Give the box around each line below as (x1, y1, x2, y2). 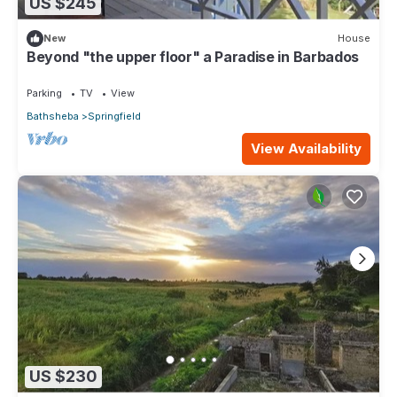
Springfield (88, 109, 141, 122)
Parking (27, 86, 62, 99)
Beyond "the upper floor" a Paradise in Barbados (27, 47, 359, 66)
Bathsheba (27, 109, 79, 122)
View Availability (251, 139, 362, 157)
